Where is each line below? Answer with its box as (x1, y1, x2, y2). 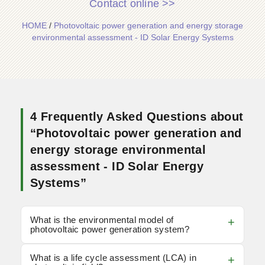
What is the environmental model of (30, 215, 174, 225)
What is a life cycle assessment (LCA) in (30, 253, 196, 263)
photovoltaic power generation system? (30, 224, 190, 234)
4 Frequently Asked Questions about (30, 110, 244, 123)
